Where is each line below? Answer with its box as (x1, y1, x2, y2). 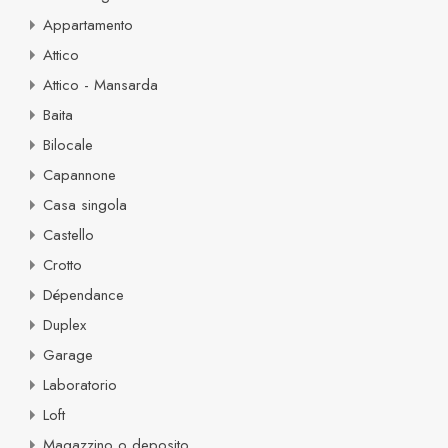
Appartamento (43, 13, 133, 36)
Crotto (43, 253, 82, 276)
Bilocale (43, 133, 93, 156)
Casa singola (43, 193, 127, 216)
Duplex (43, 313, 86, 336)
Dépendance (43, 283, 124, 306)
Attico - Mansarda (43, 73, 158, 96)
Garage (43, 343, 93, 366)
